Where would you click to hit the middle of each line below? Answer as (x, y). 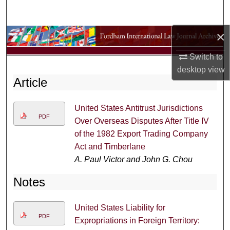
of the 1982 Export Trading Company (141, 134)
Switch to (205, 57)
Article (31, 83)
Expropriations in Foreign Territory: (137, 221)
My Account (115, 63)
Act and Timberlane (110, 147)
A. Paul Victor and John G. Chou (133, 160)
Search (122, 13)
